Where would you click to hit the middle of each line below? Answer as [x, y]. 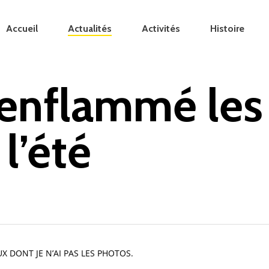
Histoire [227, 29]
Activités [161, 29]
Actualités [90, 29]
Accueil [22, 29]
